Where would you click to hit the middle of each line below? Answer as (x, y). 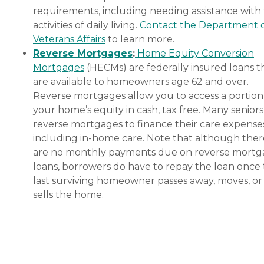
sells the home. (68, 194)
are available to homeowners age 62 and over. (141, 81)
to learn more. (140, 39)
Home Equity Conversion (194, 53)
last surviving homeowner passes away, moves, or (148, 180)
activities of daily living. (86, 25)
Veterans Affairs (69, 39)
